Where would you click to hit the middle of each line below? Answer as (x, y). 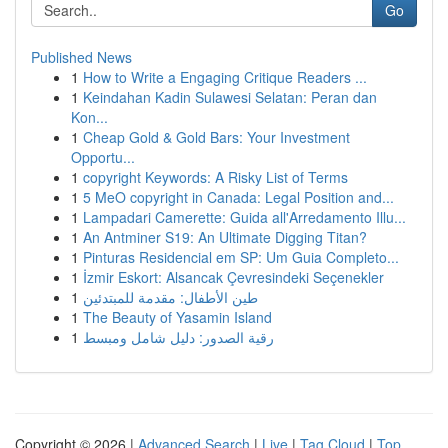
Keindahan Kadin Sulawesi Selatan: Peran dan (230, 97)
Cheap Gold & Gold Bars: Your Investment (216, 137)
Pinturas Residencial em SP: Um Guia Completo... (241, 257)
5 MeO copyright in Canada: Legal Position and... (238, 197)
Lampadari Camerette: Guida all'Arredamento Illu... (244, 217)
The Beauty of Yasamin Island (177, 317)
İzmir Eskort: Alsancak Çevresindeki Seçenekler (233, 277)
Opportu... (103, 157)
